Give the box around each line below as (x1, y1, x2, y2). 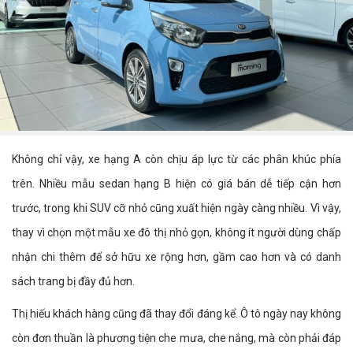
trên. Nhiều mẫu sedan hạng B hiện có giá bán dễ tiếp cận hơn (12, 177, 341, 191)
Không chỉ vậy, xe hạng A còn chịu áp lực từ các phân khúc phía (12, 153, 341, 166)
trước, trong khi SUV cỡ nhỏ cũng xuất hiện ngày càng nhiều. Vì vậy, (12, 202, 341, 215)
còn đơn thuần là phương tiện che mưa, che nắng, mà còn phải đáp (12, 332, 341, 345)
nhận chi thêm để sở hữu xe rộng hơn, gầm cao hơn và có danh (12, 251, 341, 264)
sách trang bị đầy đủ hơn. (12, 275, 135, 288)
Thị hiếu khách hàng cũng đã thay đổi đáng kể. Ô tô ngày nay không (12, 307, 341, 321)
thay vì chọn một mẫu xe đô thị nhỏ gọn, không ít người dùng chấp (12, 226, 341, 240)
